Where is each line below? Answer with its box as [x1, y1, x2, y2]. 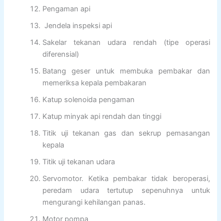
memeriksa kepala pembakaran [42, 78, 147, 88]
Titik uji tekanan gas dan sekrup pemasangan [42, 129, 210, 138]
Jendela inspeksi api [42, 21, 112, 31]
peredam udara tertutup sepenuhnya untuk [42, 186, 210, 195]
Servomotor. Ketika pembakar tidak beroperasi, [42, 174, 210, 184]
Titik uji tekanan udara [42, 157, 115, 167]
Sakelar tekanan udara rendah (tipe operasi [42, 38, 210, 47]
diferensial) [42, 50, 79, 59]
